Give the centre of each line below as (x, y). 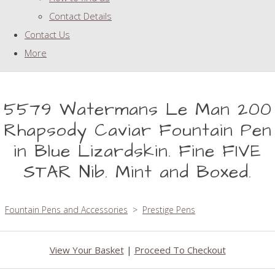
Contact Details (80, 16)
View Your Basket (87, 250)
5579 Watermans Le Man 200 (137, 110)
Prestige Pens (169, 210)
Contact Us (47, 35)
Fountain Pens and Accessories (66, 210)
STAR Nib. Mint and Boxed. (137, 172)
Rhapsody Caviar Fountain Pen (137, 131)
